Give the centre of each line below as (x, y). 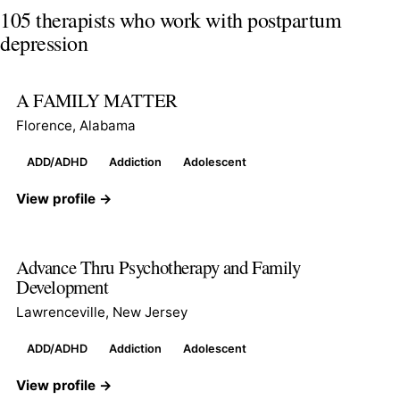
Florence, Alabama (76, 125)
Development (62, 286)
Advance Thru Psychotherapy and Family (158, 267)
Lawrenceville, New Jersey (102, 312)
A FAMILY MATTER (97, 100)
